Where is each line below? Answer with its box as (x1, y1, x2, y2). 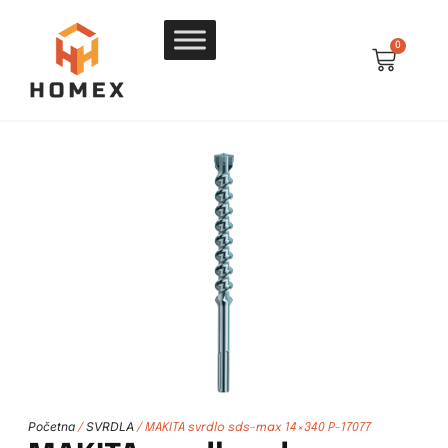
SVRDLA (85, 419, 134, 435)
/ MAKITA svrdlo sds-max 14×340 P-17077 (133, 422, 371, 435)
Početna (27, 419, 75, 435)
